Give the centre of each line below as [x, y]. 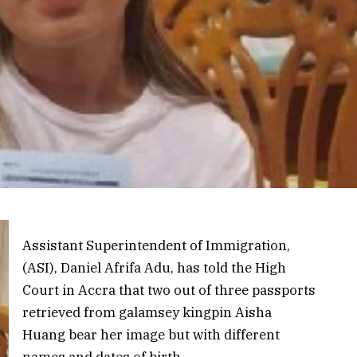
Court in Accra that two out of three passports [169, 290]
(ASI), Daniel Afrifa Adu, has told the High [155, 267]
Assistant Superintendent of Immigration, [157, 245]
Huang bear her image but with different [151, 334]
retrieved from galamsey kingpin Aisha [147, 312]
